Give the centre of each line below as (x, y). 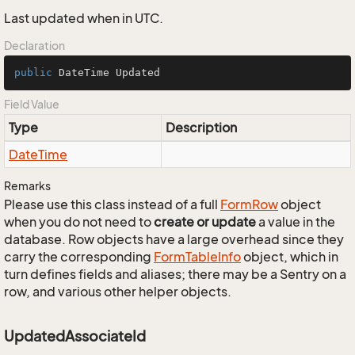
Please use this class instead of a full (112, 204)
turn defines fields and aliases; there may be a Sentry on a (175, 274)
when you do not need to (79, 222)
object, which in (290, 257)
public (33, 73)
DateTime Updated (106, 73)
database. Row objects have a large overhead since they (174, 239)
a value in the (296, 222)
